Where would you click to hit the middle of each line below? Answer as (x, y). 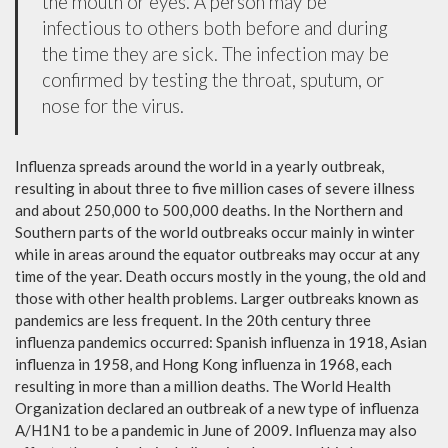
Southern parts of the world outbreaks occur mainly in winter (215, 231)
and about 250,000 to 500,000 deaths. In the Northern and (209, 209)
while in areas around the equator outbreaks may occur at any (217, 253)
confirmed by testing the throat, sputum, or (213, 79)
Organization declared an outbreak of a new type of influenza (217, 407)
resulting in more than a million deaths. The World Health (203, 385)
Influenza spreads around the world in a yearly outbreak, (199, 165)
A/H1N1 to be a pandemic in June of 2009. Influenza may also (216, 429)
